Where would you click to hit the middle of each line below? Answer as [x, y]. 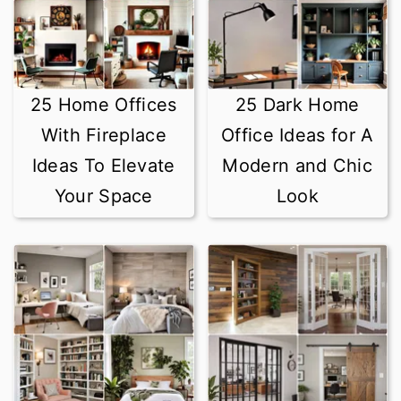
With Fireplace [103, 135]
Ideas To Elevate [103, 165]
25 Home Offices [103, 104]
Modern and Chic [297, 165]
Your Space [103, 196]
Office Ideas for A [298, 135]
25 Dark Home [297, 104]
